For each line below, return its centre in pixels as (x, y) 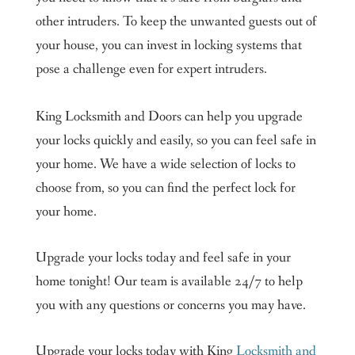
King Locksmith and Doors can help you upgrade (169, 117)
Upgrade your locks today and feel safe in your (163, 258)
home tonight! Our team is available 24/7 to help (169, 282)
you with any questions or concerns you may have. (170, 305)
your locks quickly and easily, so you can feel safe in (176, 141)
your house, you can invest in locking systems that (168, 46)
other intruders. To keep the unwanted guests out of (176, 22)
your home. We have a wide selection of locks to (165, 164)
